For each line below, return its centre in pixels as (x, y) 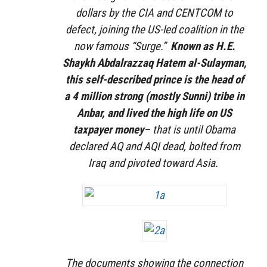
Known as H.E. (203, 46)
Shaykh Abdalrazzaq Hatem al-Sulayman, (154, 63)
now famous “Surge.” (122, 46)
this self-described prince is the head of (154, 79)
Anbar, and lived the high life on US (154, 113)
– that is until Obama (190, 129)
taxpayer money (108, 129)
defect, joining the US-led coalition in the (154, 29)
